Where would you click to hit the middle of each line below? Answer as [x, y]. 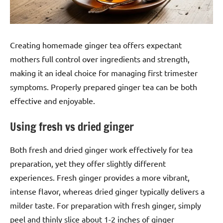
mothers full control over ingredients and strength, [100, 58]
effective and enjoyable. [53, 100]
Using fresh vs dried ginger [72, 126]
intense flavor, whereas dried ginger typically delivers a [107, 191]
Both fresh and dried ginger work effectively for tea [101, 150]
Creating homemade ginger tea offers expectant [96, 45]
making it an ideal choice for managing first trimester [104, 72]
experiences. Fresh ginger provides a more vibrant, [100, 177]
